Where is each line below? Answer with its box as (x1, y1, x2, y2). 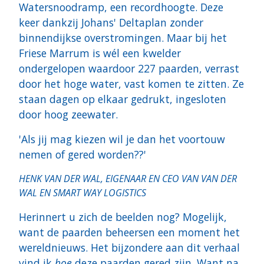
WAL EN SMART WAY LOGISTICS (19, 186, 146, 200)
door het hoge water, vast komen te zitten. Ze (19, 77, 244, 91)
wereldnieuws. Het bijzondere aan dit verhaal (19, 240, 240, 255)
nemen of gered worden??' (19, 147, 146, 162)
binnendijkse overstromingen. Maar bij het (19, 31, 227, 45)
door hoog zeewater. (19, 107, 118, 122)
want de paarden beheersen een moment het (19, 225, 240, 240)
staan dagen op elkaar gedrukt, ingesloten (19, 92, 226, 107)
